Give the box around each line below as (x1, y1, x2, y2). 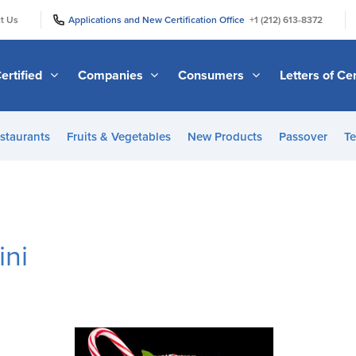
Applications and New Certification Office (68, 14, 250, 25)
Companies (77, 67, 146, 83)
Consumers (178, 67, 248, 83)
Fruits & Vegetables (66, 130, 171, 144)
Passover (278, 130, 327, 144)
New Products (187, 130, 262, 144)
